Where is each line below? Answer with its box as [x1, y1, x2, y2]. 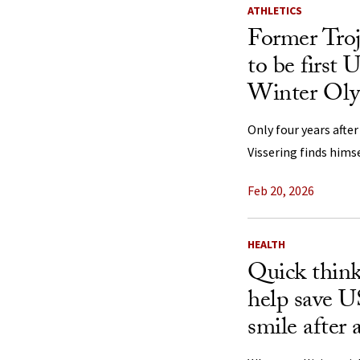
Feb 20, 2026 [247, 182, 314, 198]
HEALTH [247, 237, 285, 252]
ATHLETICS [247, 3, 302, 18]
